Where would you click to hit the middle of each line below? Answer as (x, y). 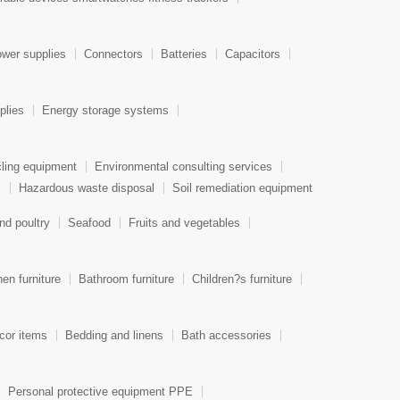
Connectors (113, 54)
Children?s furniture (242, 279)
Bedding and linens (114, 336)
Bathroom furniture (126, 279)
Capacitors (253, 54)
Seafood (89, 223)
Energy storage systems (105, 111)
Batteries (184, 54)
